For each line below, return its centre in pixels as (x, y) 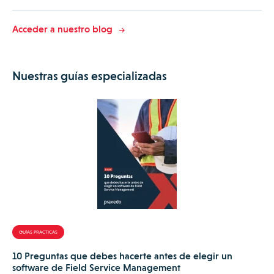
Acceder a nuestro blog (62, 29)
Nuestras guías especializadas (90, 76)
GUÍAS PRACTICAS (38, 231)
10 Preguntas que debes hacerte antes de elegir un (122, 256)
